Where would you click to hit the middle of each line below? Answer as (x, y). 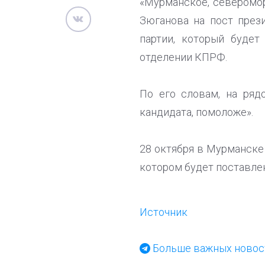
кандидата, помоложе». (196, 112)
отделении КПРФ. (183, 57)
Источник (163, 212)
